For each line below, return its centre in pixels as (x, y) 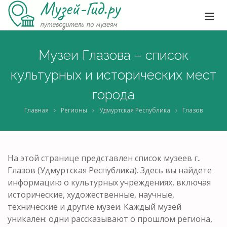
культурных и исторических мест (113, 75)
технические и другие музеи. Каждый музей (94, 206)
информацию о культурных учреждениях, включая (109, 182)
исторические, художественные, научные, (91, 194)
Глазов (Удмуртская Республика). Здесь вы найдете (110, 170)
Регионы (74, 110)
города (113, 95)
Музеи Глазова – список (113, 55)
